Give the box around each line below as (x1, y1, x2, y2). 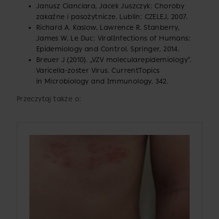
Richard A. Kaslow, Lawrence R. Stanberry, (36, 23, 180, 32)
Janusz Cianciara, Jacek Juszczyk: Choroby (36, 1, 185, 10)
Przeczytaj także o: (16, 94, 82, 103)
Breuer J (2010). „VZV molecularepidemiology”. (36, 55, 192, 64)
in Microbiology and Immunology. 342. (36, 77, 169, 86)
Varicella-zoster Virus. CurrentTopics (36, 66, 160, 75)
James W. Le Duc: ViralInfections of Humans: (36, 34, 191, 43)
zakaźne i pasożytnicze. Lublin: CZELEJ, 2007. (36, 12, 188, 21)
